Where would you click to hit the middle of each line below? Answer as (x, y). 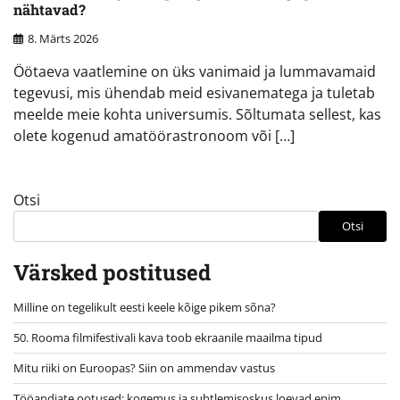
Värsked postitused (112, 272)
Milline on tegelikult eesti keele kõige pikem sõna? (145, 307)
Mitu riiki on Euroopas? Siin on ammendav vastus (144, 367)
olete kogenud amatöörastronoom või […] (154, 135)
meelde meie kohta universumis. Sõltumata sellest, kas (197, 114)
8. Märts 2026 (63, 38)
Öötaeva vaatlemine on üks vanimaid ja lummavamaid (195, 71)
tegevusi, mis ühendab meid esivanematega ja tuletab (194, 92)
